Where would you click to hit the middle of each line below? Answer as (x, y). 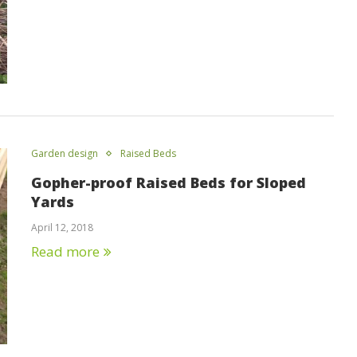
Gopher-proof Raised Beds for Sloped (169, 182)
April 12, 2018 (62, 227)
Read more (65, 251)
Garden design (65, 153)
